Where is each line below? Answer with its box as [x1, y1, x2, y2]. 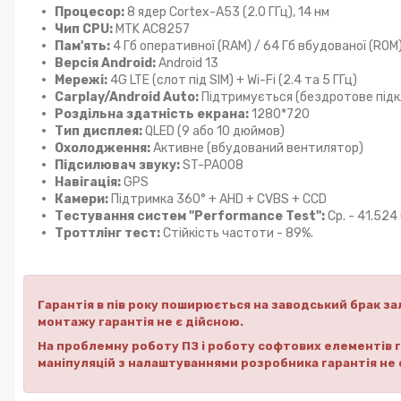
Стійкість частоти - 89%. [160, 225, 313, 241]
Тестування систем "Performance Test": [55, 208, 325, 224]
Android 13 [156, 55, 218, 71]
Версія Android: [55, 55, 156, 71]
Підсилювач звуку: [55, 157, 180, 173]
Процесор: [55, 4, 124, 20]
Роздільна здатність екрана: [55, 106, 249, 122]
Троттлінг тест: [55, 225, 160, 241]
